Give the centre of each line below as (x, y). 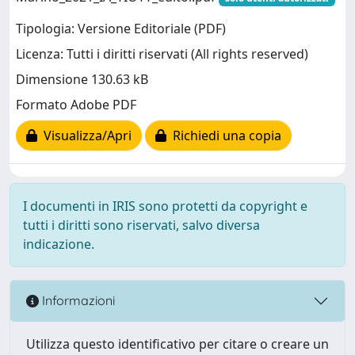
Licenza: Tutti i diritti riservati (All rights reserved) (162, 54)
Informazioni (77, 301)
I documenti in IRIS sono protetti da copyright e (165, 206)
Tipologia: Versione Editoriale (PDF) (121, 29)
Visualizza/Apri (84, 136)
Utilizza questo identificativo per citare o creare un (177, 344)
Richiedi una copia (224, 136)
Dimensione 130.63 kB (82, 80)
